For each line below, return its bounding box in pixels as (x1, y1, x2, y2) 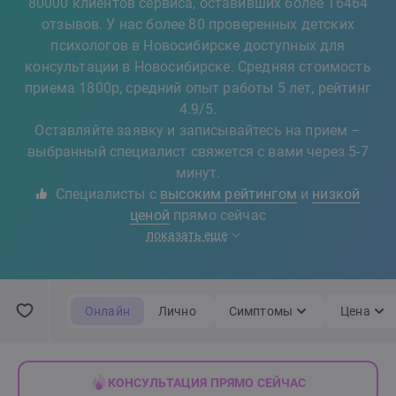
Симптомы (228, 304, 293, 318)
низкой (312, 186, 361, 202)
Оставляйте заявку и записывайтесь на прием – (34, 122, 362, 139)
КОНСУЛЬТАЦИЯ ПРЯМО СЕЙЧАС (107, 376, 307, 390)
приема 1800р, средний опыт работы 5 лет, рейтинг (25, 80, 371, 96)
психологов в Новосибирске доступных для (50, 37, 346, 54)
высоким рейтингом (160, 186, 297, 202)
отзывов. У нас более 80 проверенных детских (42, 16, 354, 33)
